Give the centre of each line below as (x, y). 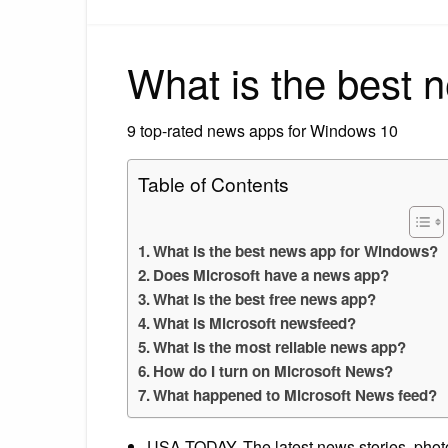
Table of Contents (213, 183)
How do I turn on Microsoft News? (273, 370)
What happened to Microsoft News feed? (295, 394)
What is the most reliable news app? (280, 346)
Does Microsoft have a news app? (271, 274)
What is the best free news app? (265, 298)
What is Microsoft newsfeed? (255, 322)
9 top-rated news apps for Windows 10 (262, 130)
